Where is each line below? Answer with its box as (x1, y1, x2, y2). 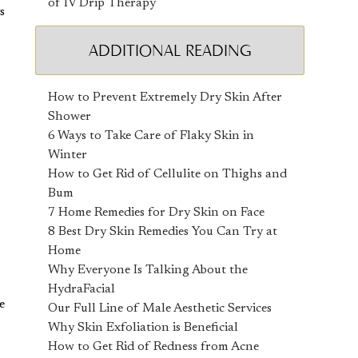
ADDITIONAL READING (88, 41, 252, 60)
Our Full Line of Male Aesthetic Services (48, 302, 272, 315)
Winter (48, 149, 88, 161)
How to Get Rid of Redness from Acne (48, 340, 260, 353)
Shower (48, 110, 92, 123)
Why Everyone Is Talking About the (48, 264, 249, 276)
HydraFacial (48, 283, 116, 296)
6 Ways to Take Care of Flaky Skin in (48, 129, 255, 142)
